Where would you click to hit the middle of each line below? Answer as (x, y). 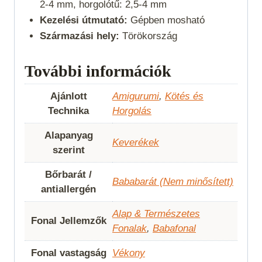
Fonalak (130, 228)
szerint (68, 150)
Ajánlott (68, 96)
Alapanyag (68, 135)
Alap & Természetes (156, 213)
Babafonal (174, 228)
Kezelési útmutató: (83, 20)
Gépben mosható (169, 20)
